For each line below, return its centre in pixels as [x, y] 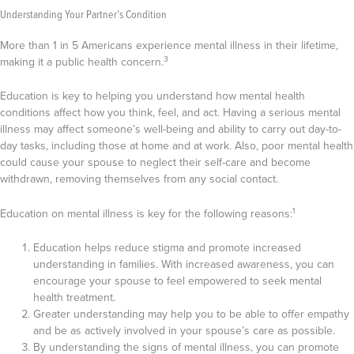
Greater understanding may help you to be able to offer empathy [191, 314]
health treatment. [76, 298]
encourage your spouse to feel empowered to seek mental [177, 281]
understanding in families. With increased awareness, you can [184, 264]
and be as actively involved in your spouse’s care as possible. [184, 331]
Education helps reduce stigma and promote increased [167, 248]
